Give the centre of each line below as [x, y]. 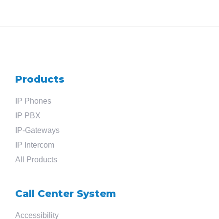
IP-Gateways [38, 130]
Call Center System [66, 194]
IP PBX [28, 116]
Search [72, 183]
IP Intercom [35, 145]
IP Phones [33, 101]
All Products [36, 160]
